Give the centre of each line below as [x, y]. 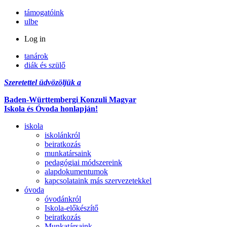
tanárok [36, 56]
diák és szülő [45, 65]
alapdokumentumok [76, 172]
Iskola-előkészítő [71, 208]
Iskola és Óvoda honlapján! [51, 109]
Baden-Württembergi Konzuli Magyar [70, 100]
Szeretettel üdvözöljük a [43, 82]
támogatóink [44, 12]
